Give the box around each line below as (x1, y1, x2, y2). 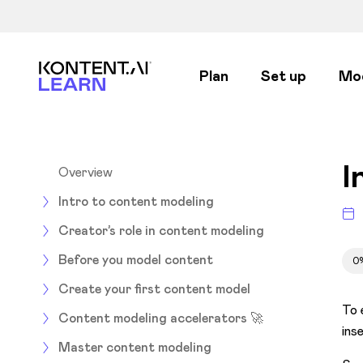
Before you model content (58, 250, 213, 268)
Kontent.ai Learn (38, 61, 135, 79)
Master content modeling (58, 338, 211, 356)
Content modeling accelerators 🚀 (58, 309, 263, 327)
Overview (58, 163, 113, 181)
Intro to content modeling (58, 192, 214, 210)
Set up (261, 66, 306, 87)
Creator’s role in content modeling (58, 221, 264, 239)
